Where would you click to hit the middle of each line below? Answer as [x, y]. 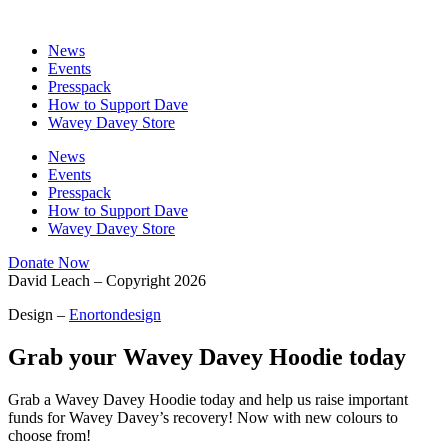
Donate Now [49, 262]
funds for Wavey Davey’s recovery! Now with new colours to [203, 417]
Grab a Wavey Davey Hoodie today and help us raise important [208, 399]
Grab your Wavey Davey [138, 356]
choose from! [49, 435]
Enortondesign [115, 314]
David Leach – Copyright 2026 [107, 280]
